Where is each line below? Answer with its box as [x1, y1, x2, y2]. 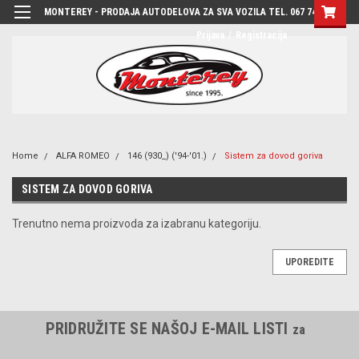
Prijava [196, 30, 224, 41]
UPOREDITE [285, 256, 334, 268]
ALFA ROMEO [56, 150, 110, 161]
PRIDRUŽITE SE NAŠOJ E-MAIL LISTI [45, 318, 292, 338]
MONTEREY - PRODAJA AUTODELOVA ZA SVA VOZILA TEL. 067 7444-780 [44, 6, 345, 18]
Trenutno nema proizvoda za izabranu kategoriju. [12, 216, 261, 230]
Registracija [236, 30, 287, 41]
